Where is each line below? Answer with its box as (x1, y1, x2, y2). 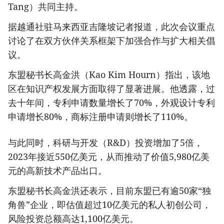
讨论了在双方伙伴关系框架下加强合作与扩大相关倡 (8, 34, 215, 46)
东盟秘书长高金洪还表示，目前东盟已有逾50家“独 (8, 184, 211, 196)
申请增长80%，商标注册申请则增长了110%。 (8, 110, 193, 122)
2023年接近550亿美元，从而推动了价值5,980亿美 (8, 150, 209, 162)
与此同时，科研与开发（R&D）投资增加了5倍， (8, 136, 203, 148)
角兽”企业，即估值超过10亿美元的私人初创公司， (8, 198, 211, 210)
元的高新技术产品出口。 (8, 164, 107, 176)
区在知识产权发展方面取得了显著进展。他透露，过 (8, 82, 215, 94)
